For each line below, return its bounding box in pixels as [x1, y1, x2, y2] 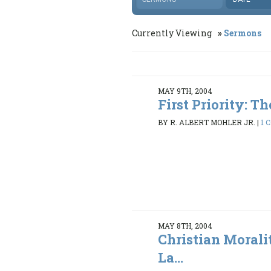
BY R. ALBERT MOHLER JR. [158, 117, 256, 127]
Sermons [224, 27, 261, 39]
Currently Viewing [132, 27, 214, 39]
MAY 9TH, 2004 [158, 86, 213, 96]
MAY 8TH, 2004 [158, 221, 213, 231]
